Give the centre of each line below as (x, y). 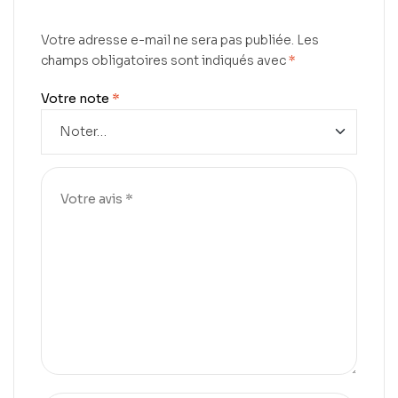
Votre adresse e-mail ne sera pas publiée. (167, 40)
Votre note (76, 98)
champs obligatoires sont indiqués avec (165, 60)
